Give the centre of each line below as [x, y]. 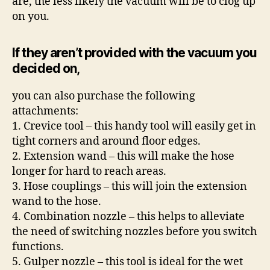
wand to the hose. [57, 201]
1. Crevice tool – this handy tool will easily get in [134, 126]
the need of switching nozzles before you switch [134, 231]
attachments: [45, 111]
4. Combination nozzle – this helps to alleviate [128, 216]
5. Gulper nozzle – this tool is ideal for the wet [127, 262]
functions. [38, 246]
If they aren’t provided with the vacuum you [135, 52]
